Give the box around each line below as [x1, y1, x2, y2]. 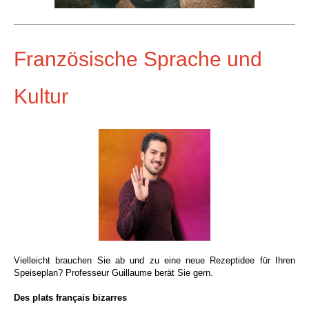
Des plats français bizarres [14, 292, 127, 303]
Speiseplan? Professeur [14, 268, 109, 278]
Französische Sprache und [14, 48, 262, 70]
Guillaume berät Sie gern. [109, 268, 213, 278]
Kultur [14, 85, 68, 108]
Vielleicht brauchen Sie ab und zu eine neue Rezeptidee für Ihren [14, 255, 295, 266]
